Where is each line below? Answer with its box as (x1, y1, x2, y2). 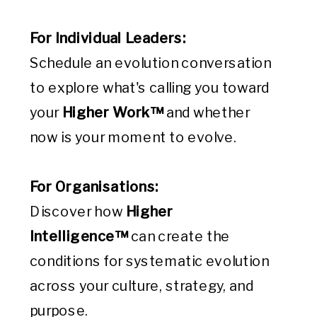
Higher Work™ (62, 103, 163, 121)
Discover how (29, 202, 126, 220)
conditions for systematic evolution (29, 252, 270, 270)
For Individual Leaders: (29, 29, 186, 47)
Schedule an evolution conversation (29, 54, 272, 71)
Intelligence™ (29, 227, 128, 245)
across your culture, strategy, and (29, 277, 254, 294)
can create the (127, 227, 230, 245)
